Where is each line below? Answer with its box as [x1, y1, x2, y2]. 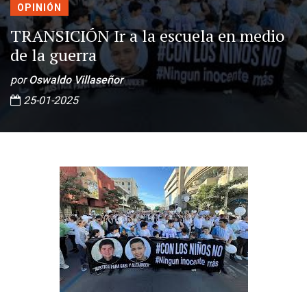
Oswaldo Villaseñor [29, 73, 123, 86]
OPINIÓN [17, 2, 62, 13]
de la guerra [10, 44, 97, 66]
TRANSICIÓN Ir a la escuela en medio [10, 25, 284, 47]
